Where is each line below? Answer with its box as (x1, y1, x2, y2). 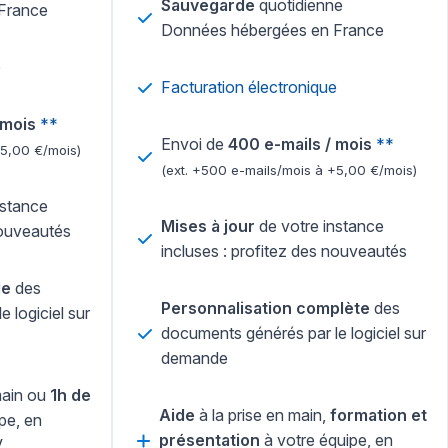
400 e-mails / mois (228, 134, 372, 155)
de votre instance (255, 216, 384, 237)
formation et (330, 405, 427, 426)
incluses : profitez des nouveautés (161, 241, 407, 262)
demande (161, 348, 228, 369)
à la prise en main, (195, 405, 330, 426)
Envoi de (161, 134, 228, 155)
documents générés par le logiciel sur (161, 323, 426, 344)
